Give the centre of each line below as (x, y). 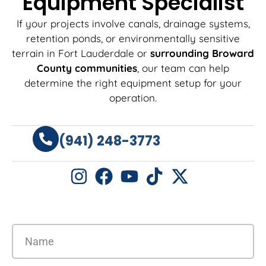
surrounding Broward (202, 53)
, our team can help (183, 68)
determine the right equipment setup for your (133, 83)
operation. (133, 97)
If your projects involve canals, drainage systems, (133, 23)
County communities (87, 68)
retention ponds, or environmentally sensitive (133, 38)
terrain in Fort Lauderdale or (81, 53)
